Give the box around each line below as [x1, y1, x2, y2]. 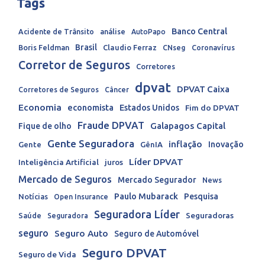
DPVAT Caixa [177, 84, 230, 94]
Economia [18, 102, 62, 112]
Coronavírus [192, 43, 235, 51]
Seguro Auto [54, 228, 108, 238]
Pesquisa [184, 192, 218, 201]
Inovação [208, 140, 244, 149]
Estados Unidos [119, 103, 179, 112]
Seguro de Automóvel [114, 229, 199, 238]
